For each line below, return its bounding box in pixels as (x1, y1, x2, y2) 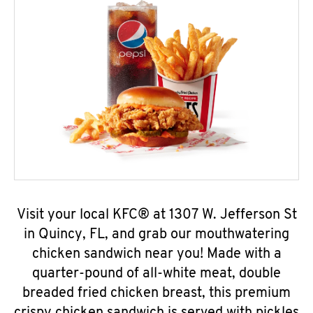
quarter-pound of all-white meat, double (32, 267, 281, 281)
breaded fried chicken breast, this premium (22, 286, 291, 300)
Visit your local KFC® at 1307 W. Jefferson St (16, 208, 297, 222)
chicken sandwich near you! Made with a (31, 247, 282, 261)
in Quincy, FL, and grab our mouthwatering (24, 228, 289, 242)
